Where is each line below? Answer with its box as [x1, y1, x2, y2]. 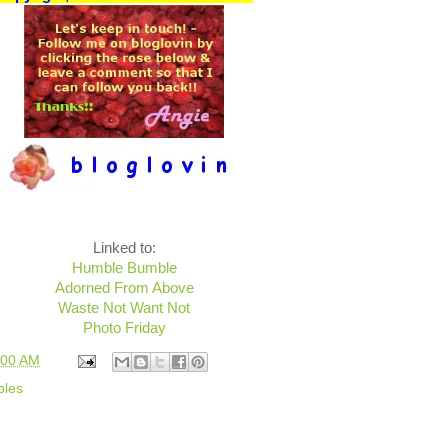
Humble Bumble [71, 260, 177, 276]
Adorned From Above [54, 280, 194, 296]
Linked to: [92, 240, 156, 256]
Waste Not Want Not [58, 300, 190, 316]
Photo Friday [82, 320, 166, 336]
